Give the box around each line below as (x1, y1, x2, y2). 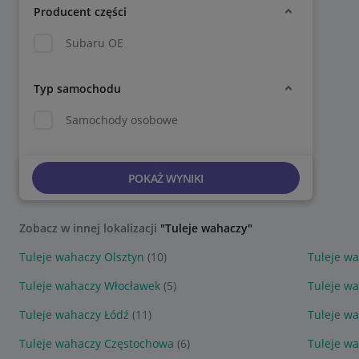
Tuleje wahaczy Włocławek (19, 278, 160, 293)
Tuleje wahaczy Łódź (19, 307, 129, 322)
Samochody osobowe (66, 112, 178, 127)
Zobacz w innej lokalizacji (19, 220, 160, 236)
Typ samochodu (34, 80, 121, 96)
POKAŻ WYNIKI (127, 170, 204, 186)
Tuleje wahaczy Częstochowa (19, 336, 174, 351)
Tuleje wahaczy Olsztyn (19, 249, 144, 264)
